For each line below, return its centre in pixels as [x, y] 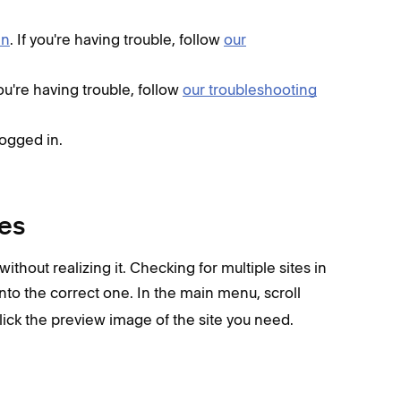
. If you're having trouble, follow [117, 39]
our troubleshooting [250, 90]
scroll [282, 293]
